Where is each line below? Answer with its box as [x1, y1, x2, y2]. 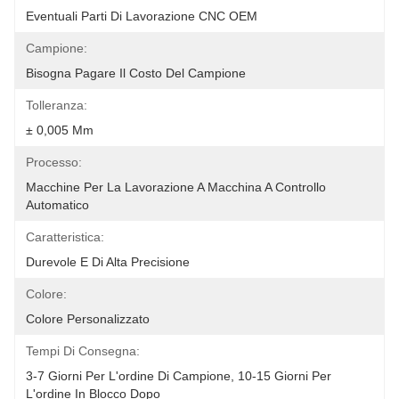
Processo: [26, 155, 82, 169]
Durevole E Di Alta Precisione [26, 255, 190, 269]
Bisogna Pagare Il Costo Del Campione [26, 66, 246, 80]
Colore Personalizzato [26, 312, 150, 326]
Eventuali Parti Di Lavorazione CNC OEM [26, 9, 257, 23]
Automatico [26, 198, 89, 212]
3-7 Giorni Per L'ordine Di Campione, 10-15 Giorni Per [26, 369, 331, 383]
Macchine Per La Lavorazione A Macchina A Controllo [26, 180, 326, 194]
